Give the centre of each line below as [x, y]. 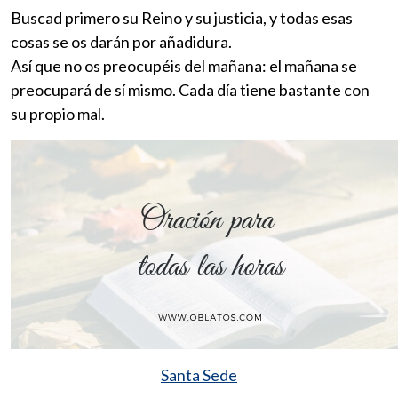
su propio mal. [58, 113]
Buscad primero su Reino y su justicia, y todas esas [182, 17]
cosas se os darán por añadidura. [121, 41]
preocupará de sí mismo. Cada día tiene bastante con [190, 89]
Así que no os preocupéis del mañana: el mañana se [184, 65]
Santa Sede [199, 374]
